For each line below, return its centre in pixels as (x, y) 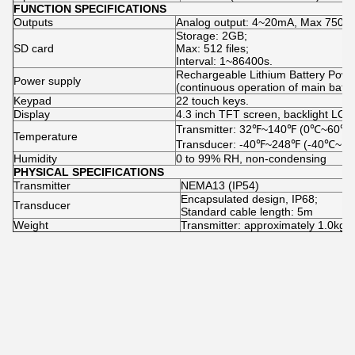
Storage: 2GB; (212, 36)
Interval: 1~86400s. (224, 61)
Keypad (32, 101)
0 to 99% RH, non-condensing (251, 159)
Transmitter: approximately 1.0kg (263, 225)
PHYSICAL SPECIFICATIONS (89, 172)
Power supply (47, 81)
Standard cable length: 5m (247, 212)
